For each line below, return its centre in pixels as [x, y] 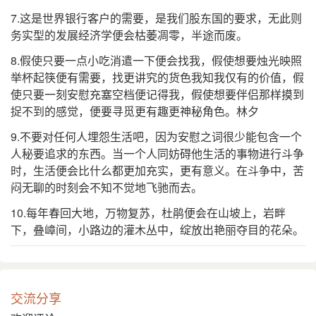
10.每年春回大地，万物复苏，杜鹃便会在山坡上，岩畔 [148, 213]
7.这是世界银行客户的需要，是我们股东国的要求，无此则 [156, 18]
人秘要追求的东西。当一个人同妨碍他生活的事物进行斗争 [157, 154]
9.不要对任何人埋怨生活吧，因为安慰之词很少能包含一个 [156, 137]
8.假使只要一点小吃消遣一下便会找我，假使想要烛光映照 [156, 61]
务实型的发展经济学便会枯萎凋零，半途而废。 [129, 35]
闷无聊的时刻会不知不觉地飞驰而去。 [107, 188]
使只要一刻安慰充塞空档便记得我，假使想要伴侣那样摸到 [157, 95]
